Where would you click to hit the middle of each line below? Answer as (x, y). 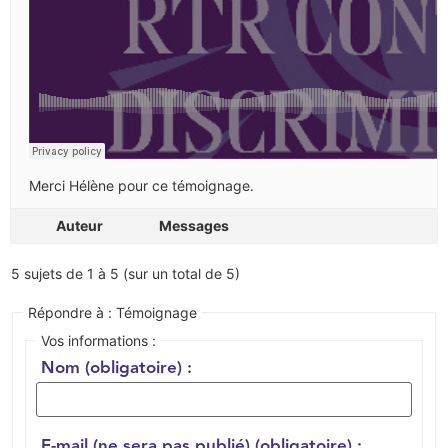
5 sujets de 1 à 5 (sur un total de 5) (125, 273)
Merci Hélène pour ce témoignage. (141, 185)
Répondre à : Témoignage (112, 312)
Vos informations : (98, 340)
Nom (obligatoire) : (116, 367)
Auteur (79, 225)
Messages (194, 225)
